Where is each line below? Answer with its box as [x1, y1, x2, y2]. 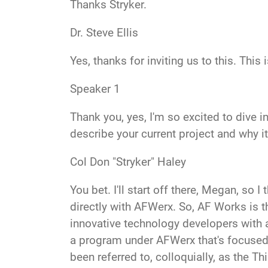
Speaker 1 [70, 81, 120, 96]
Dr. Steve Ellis [70, 25, 138, 39]
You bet [70, 182, 108, 197]
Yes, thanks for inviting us [70, 53, 202, 68]
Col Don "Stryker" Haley [70, 154, 186, 169]
